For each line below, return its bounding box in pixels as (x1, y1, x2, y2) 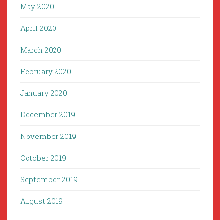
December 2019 (20, 110, 75, 120)
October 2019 (20, 153, 66, 163)
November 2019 (20, 131, 76, 141)
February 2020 (20, 66, 71, 77)
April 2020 (20, 23, 56, 33)
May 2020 (20, 1, 54, 12)
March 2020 (20, 45, 61, 55)
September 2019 (20, 174, 78, 185)
